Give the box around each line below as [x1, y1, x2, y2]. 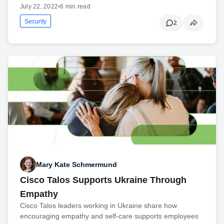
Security [24, 18, 46, 25]
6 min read [60, 3, 90, 10]
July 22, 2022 [20, 3, 58, 10]
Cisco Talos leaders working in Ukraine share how [20, 201, 177, 210]
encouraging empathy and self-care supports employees [20, 212, 198, 220]
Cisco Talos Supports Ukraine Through [20, 175, 186, 185]
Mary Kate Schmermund [36, 160, 117, 168]
